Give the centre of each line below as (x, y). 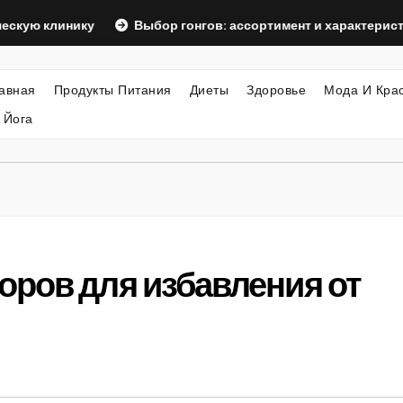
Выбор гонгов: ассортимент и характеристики (227, 25)
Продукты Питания (112, 90)
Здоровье (276, 90)
